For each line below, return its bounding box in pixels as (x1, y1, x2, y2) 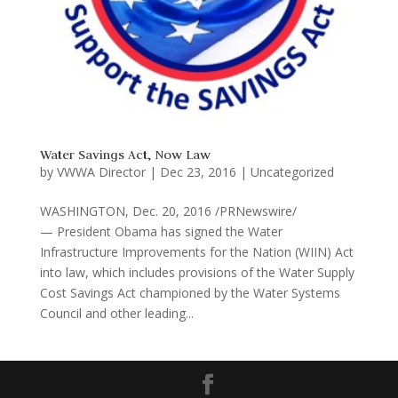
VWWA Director (56, 163, 146, 181)
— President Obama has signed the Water (39, 223, 283, 241)
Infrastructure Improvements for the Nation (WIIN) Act (39, 243, 354, 261)
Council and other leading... (39, 305, 194, 322)
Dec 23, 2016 (159, 163, 236, 181)
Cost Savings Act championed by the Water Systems (39, 284, 340, 302)
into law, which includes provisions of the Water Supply (39, 264, 354, 282)
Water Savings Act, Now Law (39, 147, 211, 163)
